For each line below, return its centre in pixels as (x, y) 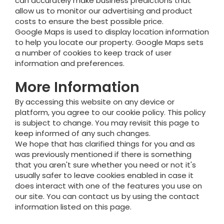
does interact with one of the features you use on (108, 186)
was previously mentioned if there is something (103, 154)
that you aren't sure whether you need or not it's (105, 165)
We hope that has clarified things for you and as (105, 144)
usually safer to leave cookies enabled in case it (104, 175)
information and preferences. (70, 63)
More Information (77, 87)
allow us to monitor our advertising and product (104, 11)
